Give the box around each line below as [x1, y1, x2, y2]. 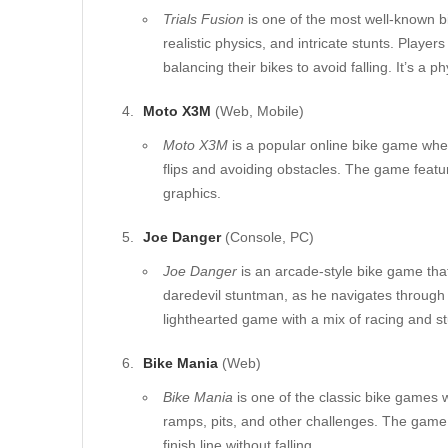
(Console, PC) [221, 229, 314, 245]
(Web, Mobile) [211, 103, 304, 119]
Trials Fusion [163, 11, 244, 27]
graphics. [163, 185, 221, 201]
